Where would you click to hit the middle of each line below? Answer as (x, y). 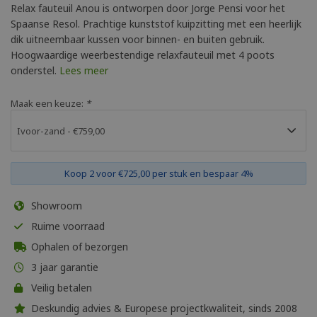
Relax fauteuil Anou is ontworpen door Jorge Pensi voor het (148, 8)
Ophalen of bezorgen (78, 247)
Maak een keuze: (48, 103)
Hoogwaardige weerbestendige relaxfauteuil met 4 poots (143, 55)
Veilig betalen (60, 288)
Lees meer (84, 70)
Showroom (55, 206)
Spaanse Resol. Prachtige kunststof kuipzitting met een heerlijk (156, 24)
